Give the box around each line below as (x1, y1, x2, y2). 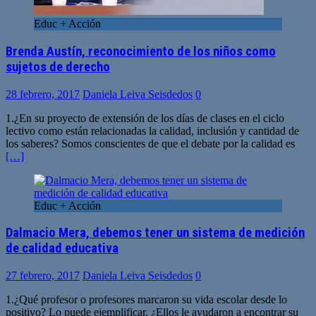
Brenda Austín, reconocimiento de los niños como (6, 44, 276, 60)
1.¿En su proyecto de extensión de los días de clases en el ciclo (6, 111, 284, 124)
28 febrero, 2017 (6, 87, 80, 100)
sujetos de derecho (6, 59, 110, 75)
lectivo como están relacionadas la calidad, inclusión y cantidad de (6, 124, 299, 137)
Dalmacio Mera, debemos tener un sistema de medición (6, 225, 305, 241)
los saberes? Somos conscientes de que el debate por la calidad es (6, 137, 295, 150)
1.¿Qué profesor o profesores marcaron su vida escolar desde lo (6, 293, 287, 306)
